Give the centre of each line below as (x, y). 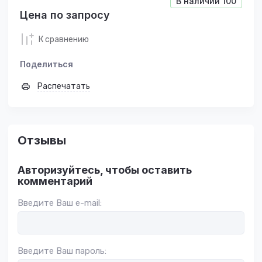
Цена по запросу (65, 15)
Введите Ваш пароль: (62, 251)
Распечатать (64, 86)
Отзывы (42, 140)
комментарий (55, 181)
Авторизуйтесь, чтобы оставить (105, 170)
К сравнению (64, 39)
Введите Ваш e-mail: (60, 203)
